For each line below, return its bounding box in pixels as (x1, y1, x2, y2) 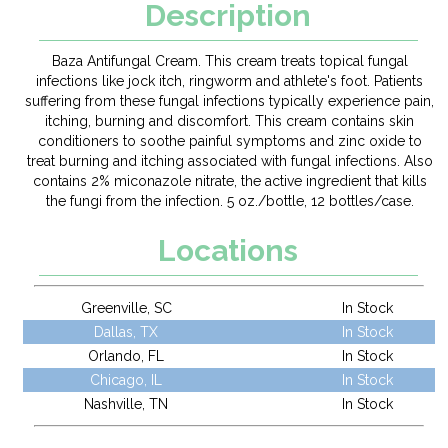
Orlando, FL (88, 348, 164, 364)
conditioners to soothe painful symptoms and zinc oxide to (37, 133, 422, 149)
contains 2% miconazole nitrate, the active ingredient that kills (32, 173, 427, 189)
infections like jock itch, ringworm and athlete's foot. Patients (36, 73, 423, 89)
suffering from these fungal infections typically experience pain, (25, 93, 434, 109)
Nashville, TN (84, 396, 168, 412)
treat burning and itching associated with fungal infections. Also (26, 153, 433, 169)
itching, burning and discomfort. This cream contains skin (45, 113, 414, 129)
